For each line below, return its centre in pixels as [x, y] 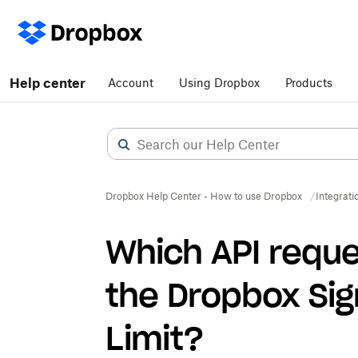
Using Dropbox [219, 83]
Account [131, 83]
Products [309, 83]
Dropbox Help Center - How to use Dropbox [204, 196]
